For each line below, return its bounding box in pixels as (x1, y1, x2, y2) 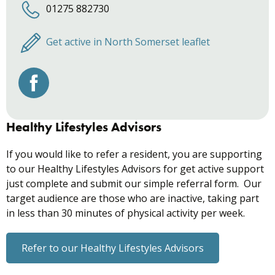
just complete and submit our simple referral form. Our (6, 177, 261, 191)
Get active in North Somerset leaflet (46, 35, 210, 49)
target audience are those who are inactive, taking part (6, 192, 259, 206)
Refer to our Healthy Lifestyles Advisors (21, 241, 204, 255)
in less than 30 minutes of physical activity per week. (6, 206, 245, 220)
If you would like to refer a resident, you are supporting (6, 147, 262, 161)
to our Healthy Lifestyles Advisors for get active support (6, 162, 264, 176)
